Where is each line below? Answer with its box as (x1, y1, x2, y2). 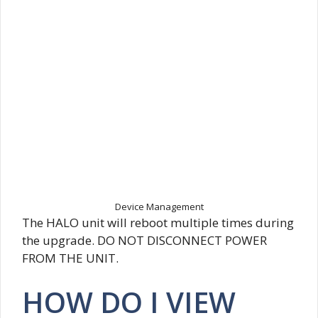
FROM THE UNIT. (22, 250, 119, 267)
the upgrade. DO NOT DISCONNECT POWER (22, 232, 267, 249)
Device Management (114, 200, 204, 214)
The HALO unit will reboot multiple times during (22, 214, 294, 231)
